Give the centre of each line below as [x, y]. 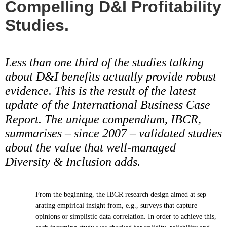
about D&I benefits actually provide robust [111, 76]
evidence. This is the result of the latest [101, 90]
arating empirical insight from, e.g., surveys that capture [116, 205]
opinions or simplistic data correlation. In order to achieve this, [126, 216]
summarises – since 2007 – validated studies [113, 133]
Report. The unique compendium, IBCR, [103, 119]
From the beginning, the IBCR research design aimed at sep [121, 194]
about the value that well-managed [90, 147]
